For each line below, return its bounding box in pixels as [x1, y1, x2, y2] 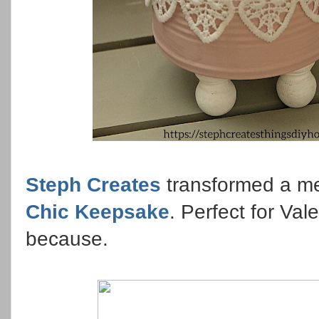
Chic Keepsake [26, 200, 169, 223]
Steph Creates [26, 173, 161, 196]
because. [26, 227, 114, 250]
